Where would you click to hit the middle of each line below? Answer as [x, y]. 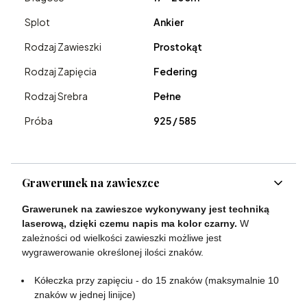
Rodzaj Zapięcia [61, 72]
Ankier [169, 22]
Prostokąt [178, 47]
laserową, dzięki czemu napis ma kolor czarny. [130, 224]
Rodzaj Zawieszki [63, 47]
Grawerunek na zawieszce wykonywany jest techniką [146, 209]
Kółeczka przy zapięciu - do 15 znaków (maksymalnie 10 [157, 281]
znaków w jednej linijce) [85, 295]
